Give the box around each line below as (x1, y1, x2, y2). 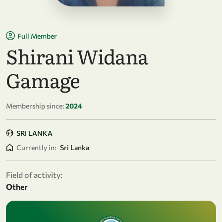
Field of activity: (6, 169, 62, 179)
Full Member (17, 31, 57, 40)
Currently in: (16, 143, 56, 152)
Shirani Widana (6, 41, 148, 70)
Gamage (6, 64, 80, 94)
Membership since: (6, 101, 64, 110)
